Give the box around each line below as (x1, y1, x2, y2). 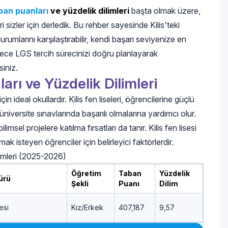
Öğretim (71, 168, 101, 178)
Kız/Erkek (71, 203, 103, 212)
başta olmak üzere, (129, 5, 201, 16)
